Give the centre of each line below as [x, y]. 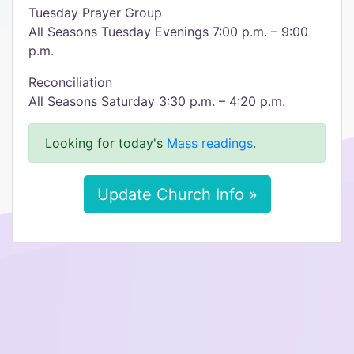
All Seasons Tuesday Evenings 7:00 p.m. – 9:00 [168, 32]
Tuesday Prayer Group [95, 13]
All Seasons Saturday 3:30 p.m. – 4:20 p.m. [157, 101]
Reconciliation [70, 82]
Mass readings [210, 143]
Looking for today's [106, 143]
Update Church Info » [177, 194]
